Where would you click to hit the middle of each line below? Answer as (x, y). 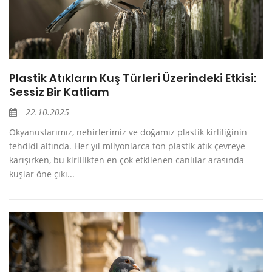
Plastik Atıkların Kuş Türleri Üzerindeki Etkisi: (133, 78)
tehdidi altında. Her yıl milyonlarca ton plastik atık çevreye (127, 146)
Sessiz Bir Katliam (59, 92)
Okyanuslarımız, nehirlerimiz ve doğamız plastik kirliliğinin (128, 132)
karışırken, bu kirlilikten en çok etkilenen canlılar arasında (127, 160)
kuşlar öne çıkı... (42, 174)
